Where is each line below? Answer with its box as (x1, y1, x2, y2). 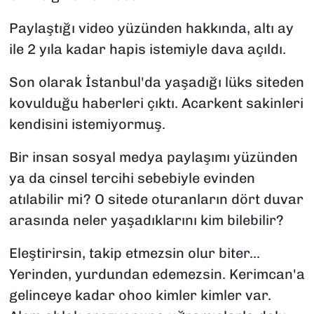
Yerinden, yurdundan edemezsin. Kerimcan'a (8, 266, 305, 283)
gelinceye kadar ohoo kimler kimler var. (8, 287, 271, 304)
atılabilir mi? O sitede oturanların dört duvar (8, 191, 303, 208)
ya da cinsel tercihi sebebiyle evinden (8, 170, 255, 187)
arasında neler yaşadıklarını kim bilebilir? (8, 212, 284, 229)
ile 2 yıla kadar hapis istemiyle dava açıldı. (8, 41, 286, 58)
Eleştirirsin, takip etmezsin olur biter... (8, 245, 260, 262)
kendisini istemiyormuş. (8, 116, 165, 133)
